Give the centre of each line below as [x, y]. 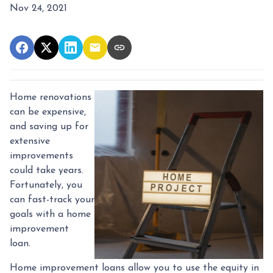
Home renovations [51, 97]
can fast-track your [52, 200]
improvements [41, 156]
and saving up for [49, 126]
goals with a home [50, 214]
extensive [30, 141]
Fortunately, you [46, 185]
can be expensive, [48, 112]
